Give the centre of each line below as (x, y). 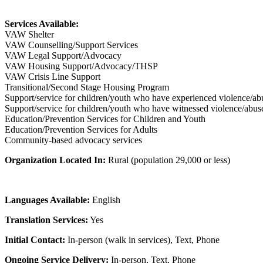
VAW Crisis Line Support (53, 76)
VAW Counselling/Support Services (71, 45)
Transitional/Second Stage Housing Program (87, 87)
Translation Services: (46, 220)
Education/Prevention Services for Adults (81, 129)
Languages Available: (47, 200)
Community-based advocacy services (73, 140)
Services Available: (42, 23)
